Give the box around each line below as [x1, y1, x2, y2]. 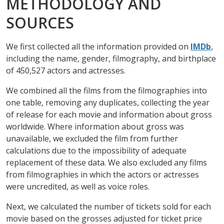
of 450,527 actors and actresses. [6, 65, 125, 76]
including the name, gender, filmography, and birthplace [6, 53, 216, 64]
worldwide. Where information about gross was [6, 121, 184, 132]
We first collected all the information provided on [6, 41, 190, 52]
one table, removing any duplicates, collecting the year [6, 97, 209, 108]
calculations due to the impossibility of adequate [6, 145, 186, 156]
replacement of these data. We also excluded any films [6, 157, 207, 168]
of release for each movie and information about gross [6, 109, 212, 120]
